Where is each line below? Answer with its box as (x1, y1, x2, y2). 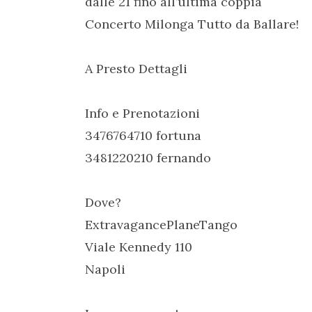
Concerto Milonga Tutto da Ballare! (85, 16, 299, 32)
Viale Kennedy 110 (85, 239, 192, 255)
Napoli (85, 261, 125, 277)
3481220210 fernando (85, 150, 211, 166)
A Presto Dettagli (85, 61, 187, 77)
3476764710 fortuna (85, 127, 201, 143)
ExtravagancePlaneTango (85, 217, 237, 233)
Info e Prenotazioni (85, 105, 200, 121)
